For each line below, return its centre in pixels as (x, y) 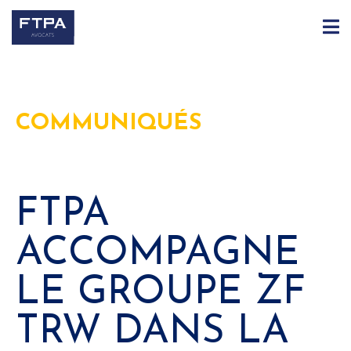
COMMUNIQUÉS (109, 123)
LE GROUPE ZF (161, 293)
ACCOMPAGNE (157, 254)
